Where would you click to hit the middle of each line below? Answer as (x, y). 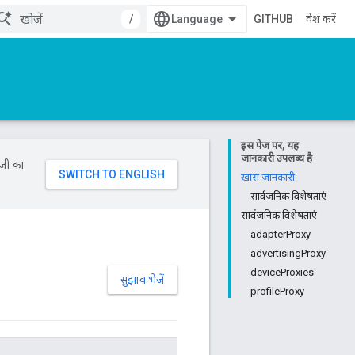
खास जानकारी (268, 177)
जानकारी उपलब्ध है (277, 158)
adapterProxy (281, 234)
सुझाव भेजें (143, 280)
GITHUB (273, 19)
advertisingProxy (288, 253)
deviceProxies (282, 272)
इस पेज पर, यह (270, 145)
